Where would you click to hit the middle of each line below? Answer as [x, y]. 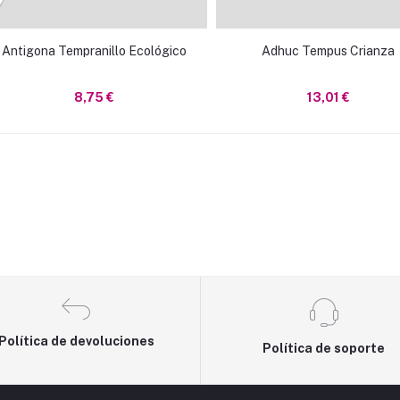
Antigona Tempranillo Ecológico [94, 51]
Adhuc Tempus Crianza [328, 51]
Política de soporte [324, 348]
